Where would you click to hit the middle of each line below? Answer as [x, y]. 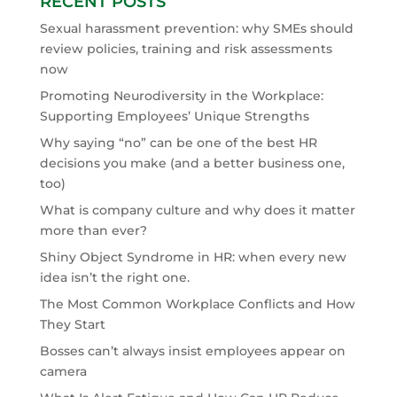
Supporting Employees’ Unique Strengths [174, 116]
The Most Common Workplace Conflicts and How [197, 304]
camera [63, 371]
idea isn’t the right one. [114, 277]
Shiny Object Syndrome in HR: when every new [193, 257]
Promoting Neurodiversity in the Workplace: [181, 95]
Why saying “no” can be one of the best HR [178, 142]
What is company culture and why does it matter [197, 210]
